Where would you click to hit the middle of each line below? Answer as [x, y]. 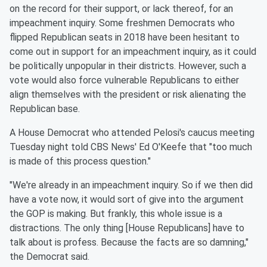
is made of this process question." [80, 161]
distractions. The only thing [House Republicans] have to [127, 228]
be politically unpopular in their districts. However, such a [128, 66]
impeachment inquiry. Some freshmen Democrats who [122, 23]
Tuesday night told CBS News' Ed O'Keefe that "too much [131, 147]
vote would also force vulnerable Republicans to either [124, 80]
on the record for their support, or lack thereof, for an [121, 9]
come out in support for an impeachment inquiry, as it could [133, 52]
